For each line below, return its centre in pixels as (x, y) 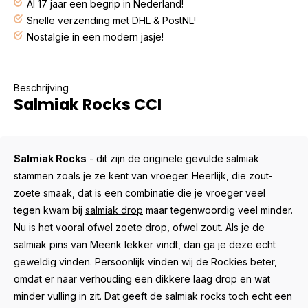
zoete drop (141, 227)
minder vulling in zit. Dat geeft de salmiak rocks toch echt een (153, 296)
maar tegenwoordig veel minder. (218, 210)
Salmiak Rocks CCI (88, 104)
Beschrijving (41, 88)
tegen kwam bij (49, 210)
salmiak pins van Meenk (68, 244)
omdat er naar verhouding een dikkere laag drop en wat (142, 279)
